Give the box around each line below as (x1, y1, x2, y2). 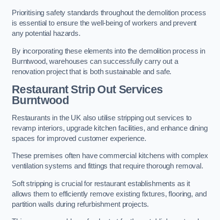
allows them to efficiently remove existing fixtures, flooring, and (12, 190, 207, 198)
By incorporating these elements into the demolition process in (12, 47, 205, 55)
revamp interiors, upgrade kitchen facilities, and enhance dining (12, 124, 208, 132)
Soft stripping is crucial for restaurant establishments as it (12, 179, 191, 188)
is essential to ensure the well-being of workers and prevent (12, 19, 197, 27)
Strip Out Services (68, 83, 163, 96)
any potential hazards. (12, 29, 81, 38)
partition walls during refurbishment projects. (12, 200, 149, 208)
